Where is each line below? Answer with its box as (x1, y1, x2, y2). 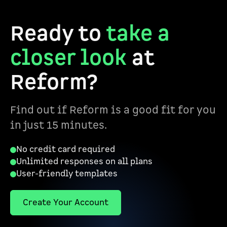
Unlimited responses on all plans (16, 156, 153, 167)
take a (106, 20, 170, 48)
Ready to (10, 20, 106, 48)
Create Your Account (23, 197, 108, 208)
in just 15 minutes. (10, 119, 107, 133)
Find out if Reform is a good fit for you (10, 103, 216, 118)
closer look (10, 44, 127, 72)
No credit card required (16, 144, 115, 155)
